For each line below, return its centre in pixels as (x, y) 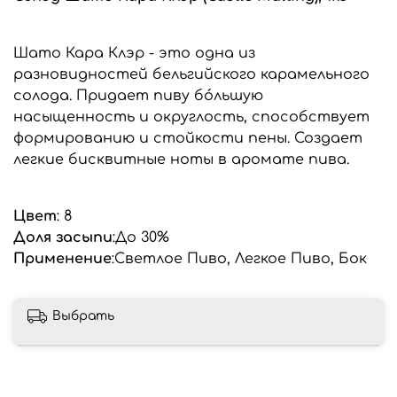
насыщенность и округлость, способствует (191, 117)
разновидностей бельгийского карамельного (191, 74)
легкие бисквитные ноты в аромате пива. (181, 159)
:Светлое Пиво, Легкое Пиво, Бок (239, 258)
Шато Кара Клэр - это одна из (134, 53)
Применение (62, 258)
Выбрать (83, 316)
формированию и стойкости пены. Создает (188, 138)
